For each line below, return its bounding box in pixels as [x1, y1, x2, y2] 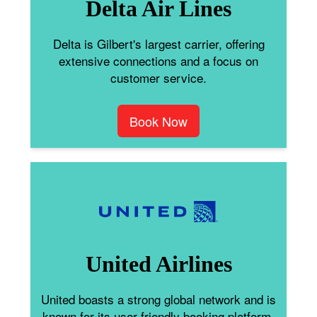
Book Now [129, 111, 188, 130]
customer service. [110, 68, 207, 86]
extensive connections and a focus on [59, 51, 258, 69]
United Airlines [85, 250, 232, 277]
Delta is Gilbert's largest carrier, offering [52, 34, 265, 52]
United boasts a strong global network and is [41, 289, 276, 308]
